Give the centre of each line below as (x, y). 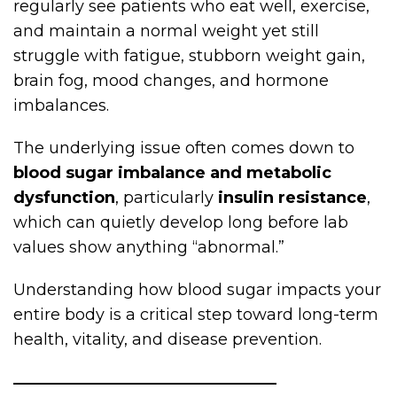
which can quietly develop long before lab (181, 222)
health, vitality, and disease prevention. (167, 339)
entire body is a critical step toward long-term (196, 314)
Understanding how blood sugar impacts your (197, 289)
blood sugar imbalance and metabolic (172, 172)
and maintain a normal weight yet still (166, 31)
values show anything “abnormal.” (149, 247)
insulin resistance (292, 197)
